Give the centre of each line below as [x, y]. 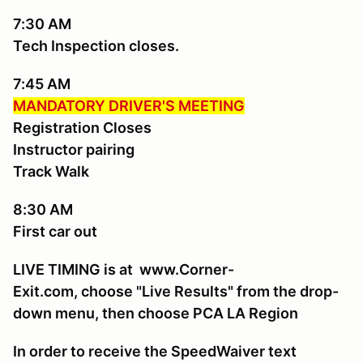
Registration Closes [82, 128]
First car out [55, 232]
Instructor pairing [74, 150]
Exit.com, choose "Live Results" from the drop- [176, 292]
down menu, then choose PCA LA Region [156, 314]
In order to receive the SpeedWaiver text [155, 352]
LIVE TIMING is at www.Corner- [124, 270]
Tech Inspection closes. [96, 46]
